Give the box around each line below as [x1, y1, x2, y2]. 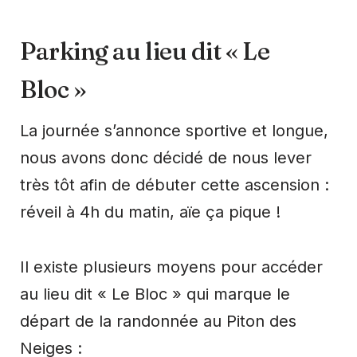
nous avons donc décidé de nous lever [20, 148, 312, 168]
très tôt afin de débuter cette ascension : [20, 175, 329, 195]
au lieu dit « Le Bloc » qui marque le [20, 284, 290, 304]
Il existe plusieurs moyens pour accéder [20, 257, 323, 277]
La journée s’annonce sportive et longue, [20, 121, 328, 141]
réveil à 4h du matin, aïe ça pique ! [20, 202, 280, 222]
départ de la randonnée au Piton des [20, 312, 296, 331]
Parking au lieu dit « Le [20, 37, 270, 67]
